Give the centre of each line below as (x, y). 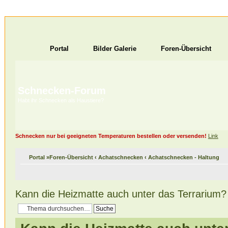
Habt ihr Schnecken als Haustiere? (61, 100)
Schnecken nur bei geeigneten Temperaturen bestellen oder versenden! (111, 136)
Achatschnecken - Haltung (183, 157)
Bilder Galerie (115, 49)
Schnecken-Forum (62, 91)
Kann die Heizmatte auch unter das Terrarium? (121, 194)
